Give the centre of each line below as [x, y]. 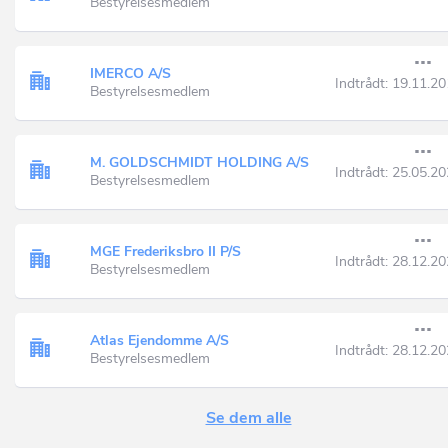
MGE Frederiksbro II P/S [165, 251]
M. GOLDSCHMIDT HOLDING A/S [199, 162]
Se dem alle [248, 418]
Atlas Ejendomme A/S [159, 340]
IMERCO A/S [130, 73]
